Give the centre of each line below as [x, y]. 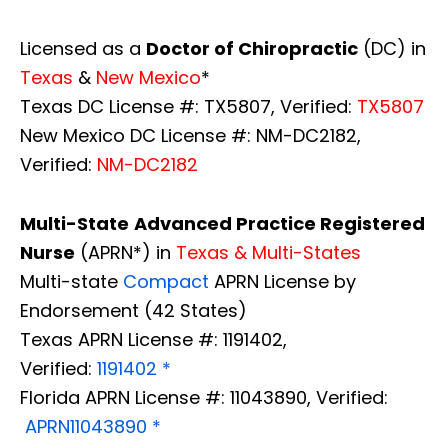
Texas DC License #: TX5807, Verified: [188, 107]
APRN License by [282, 282]
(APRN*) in [125, 253]
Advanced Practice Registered [279, 224]
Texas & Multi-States [271, 253]
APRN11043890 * [93, 427]
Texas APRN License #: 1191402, [153, 340]
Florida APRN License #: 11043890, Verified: [204, 398]
